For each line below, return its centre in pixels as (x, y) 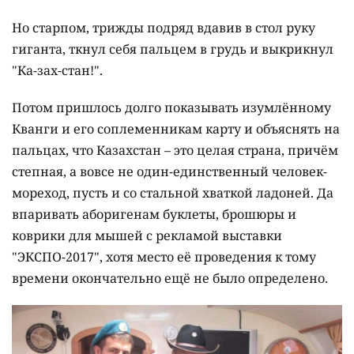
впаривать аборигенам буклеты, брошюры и (154, 214)
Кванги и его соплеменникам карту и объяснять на (176, 128)
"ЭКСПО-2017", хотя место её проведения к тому (164, 256)
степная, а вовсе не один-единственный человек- (169, 171)
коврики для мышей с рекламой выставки (147, 235)
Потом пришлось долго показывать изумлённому (171, 107)
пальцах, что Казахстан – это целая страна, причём (175, 150)
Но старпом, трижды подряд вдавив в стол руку (164, 27)
